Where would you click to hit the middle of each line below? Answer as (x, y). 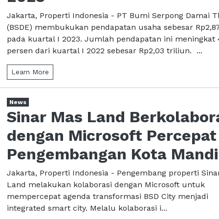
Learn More (30, 72)
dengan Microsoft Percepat (112, 135)
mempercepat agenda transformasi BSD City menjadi (108, 196)
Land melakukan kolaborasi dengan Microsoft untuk (106, 184)
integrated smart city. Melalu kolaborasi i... (87, 208)
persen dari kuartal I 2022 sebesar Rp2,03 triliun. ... (105, 50)
